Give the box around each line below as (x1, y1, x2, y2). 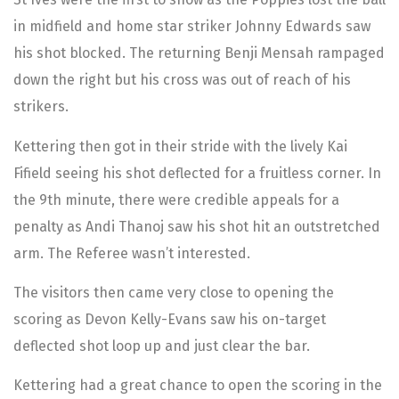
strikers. (13, 98, 69, 116)
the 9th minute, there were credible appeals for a (13, 191, 339, 208)
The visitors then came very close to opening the (13, 284, 334, 302)
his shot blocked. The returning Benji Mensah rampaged (13, 45, 385, 62)
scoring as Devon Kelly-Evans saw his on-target (13, 311, 326, 329)
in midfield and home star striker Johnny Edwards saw (13, 18, 370, 36)
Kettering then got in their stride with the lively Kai (13, 137, 347, 155)
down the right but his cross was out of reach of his (13, 71, 351, 89)
